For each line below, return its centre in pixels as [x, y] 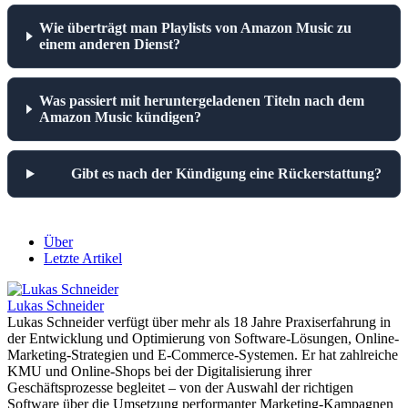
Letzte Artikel [83, 258]
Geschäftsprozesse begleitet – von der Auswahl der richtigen [180, 387]
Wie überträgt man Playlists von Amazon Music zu [196, 27]
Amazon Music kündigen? [120, 117]
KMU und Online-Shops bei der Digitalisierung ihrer [159, 371]
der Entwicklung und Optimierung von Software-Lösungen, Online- [203, 338]
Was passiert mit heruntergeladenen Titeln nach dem [201, 100]
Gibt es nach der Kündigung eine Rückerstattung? [226, 173]
